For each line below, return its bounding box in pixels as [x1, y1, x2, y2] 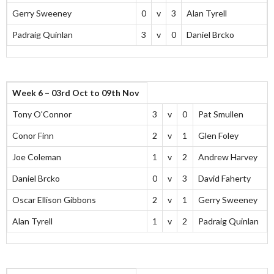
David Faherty [198, 173, 251, 184]
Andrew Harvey [198, 152, 257, 163]
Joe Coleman [12, 152, 61, 163]
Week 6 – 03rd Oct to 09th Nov [12, 87, 139, 98]
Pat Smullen [198, 109, 243, 120]
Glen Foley [198, 130, 239, 141]
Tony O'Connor [12, 109, 72, 120]
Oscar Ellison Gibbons [12, 194, 96, 206]
